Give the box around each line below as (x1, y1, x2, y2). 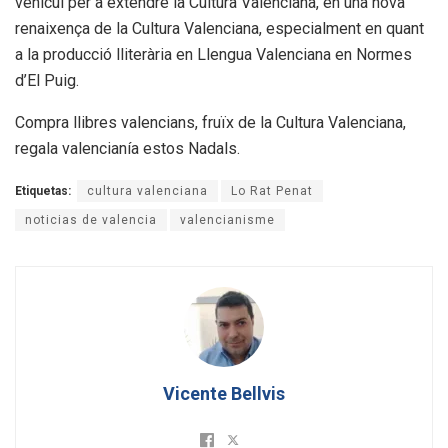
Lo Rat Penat (231, 184, 313, 199)
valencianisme (180, 213, 275, 228)
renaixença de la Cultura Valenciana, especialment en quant (15, 19, 424, 39)
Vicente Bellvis (163, 383, 285, 405)
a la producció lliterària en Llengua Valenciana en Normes (15, 45, 412, 65)
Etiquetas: (15, 184, 71, 199)
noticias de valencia (25, 213, 157, 228)
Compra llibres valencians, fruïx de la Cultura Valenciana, (15, 113, 406, 133)
